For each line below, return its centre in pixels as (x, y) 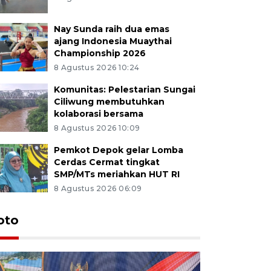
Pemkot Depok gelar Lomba (118, 150)
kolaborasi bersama (98, 113)
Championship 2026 (100, 53)
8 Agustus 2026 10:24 (96, 67)
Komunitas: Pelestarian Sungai (124, 89)
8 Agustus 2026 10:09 (97, 128)
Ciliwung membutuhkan (109, 101)
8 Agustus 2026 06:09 (98, 188)
